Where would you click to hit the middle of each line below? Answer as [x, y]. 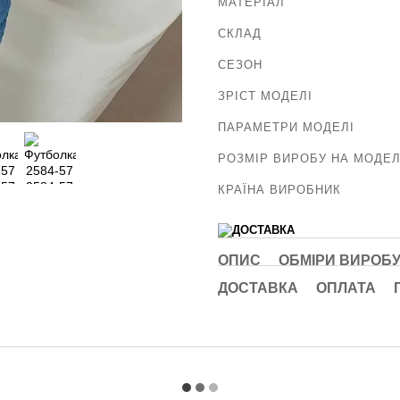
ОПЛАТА [346, 287]
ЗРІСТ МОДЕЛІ [265, 96]
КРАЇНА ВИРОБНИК [279, 189]
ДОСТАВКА [258, 287]
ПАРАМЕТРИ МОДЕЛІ [286, 127]
